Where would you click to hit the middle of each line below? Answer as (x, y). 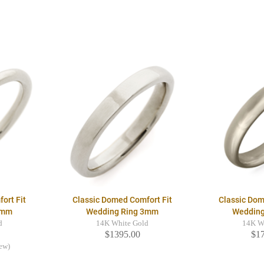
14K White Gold (123, 224)
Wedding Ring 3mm (123, 212)
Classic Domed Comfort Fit (123, 200)
